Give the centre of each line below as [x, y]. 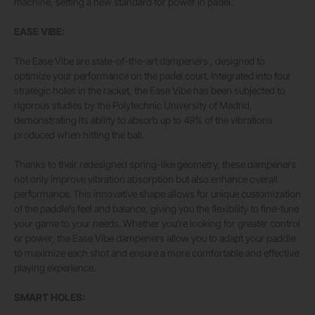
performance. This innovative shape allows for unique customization [157, 194]
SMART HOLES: [50, 297]
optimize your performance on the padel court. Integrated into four [153, 76]
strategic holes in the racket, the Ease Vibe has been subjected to [150, 91]
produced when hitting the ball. [79, 135]
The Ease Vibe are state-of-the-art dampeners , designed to [140, 61]
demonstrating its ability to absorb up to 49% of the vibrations [143, 120]
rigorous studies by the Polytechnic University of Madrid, [133, 105]
